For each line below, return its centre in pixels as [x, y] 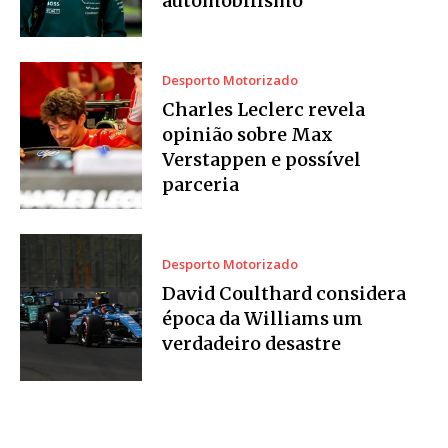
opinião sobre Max [248, 134]
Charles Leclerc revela [264, 109]
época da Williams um [263, 319]
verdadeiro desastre [252, 344]
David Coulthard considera [284, 294]
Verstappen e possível [262, 159]
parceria [201, 184]
